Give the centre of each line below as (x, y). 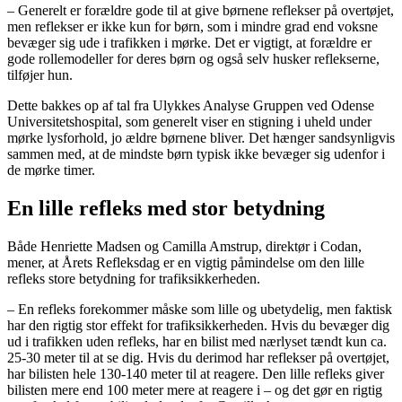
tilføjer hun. (40, 75)
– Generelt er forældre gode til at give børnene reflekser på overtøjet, (201, 11)
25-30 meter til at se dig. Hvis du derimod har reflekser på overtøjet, (198, 358)
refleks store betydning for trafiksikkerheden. (134, 279)
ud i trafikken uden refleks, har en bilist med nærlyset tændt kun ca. (197, 342)
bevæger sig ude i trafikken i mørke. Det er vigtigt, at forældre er (189, 43)
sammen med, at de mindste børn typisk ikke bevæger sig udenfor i (196, 154)
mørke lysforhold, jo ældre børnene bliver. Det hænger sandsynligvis (201, 138)
